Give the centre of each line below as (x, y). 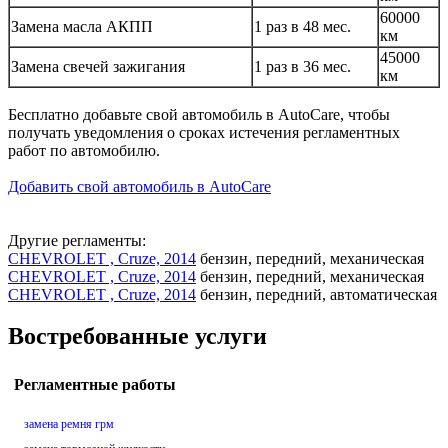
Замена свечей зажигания (98, 66)
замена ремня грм (69, 424)
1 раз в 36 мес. (302, 66)
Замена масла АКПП (82, 26)
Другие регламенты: (77, 240)
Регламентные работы (95, 385)
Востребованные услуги (137, 336)
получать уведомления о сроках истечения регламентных (204, 132)
